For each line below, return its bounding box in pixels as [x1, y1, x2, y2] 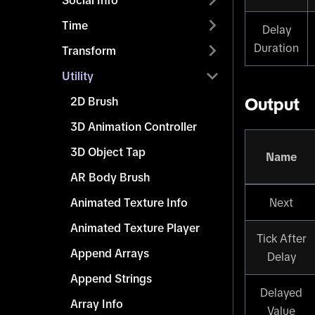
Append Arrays [70, 247, 149, 259]
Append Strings [70, 272, 152, 285]
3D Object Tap [70, 146, 146, 158]
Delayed [260, 286, 302, 300]
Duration [254, 41, 299, 55]
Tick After [256, 232, 307, 245]
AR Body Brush [70, 171, 150, 184]
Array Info [70, 297, 123, 310]
